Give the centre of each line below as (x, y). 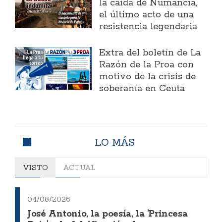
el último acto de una (147, 15)
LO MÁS (114, 142)
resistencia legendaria (148, 27)
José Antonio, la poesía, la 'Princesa (108, 214)
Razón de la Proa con (147, 65)
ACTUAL (79, 168)
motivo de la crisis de (148, 77)
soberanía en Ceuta (142, 89)
